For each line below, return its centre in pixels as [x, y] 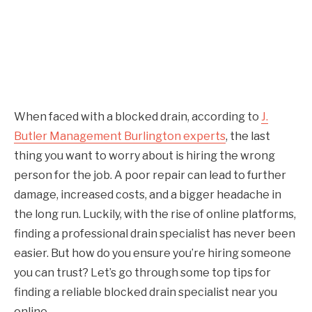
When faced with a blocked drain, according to [138, 116]
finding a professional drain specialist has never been [155, 233]
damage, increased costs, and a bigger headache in [148, 194]
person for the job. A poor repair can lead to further [150, 175]
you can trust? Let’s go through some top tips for [142, 272]
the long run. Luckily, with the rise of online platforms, [155, 214]
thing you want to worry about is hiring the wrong [145, 155]
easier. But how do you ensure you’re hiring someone [153, 253]
